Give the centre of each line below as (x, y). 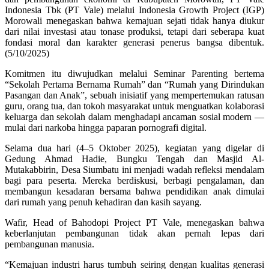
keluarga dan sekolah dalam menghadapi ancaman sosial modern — (134, 116)
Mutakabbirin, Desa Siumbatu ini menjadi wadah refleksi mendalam (134, 169)
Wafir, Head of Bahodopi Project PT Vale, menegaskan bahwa (134, 222)
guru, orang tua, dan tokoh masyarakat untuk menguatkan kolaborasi (134, 106)
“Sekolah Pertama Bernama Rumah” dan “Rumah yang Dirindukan (134, 84)
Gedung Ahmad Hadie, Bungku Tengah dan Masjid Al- (134, 159)
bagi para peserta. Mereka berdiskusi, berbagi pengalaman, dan (134, 180)
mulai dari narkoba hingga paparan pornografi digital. (106, 127)
